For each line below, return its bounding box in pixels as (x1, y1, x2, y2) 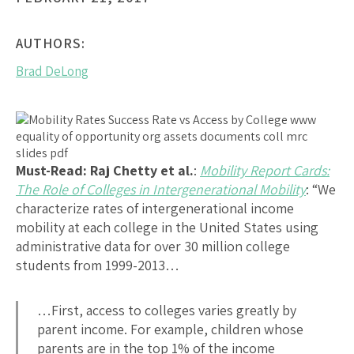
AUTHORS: (16, 33, 85, 52)
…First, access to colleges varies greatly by (37, 300, 296, 319)
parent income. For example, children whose (37, 319, 303, 338)
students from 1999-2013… (16, 255, 179, 274)
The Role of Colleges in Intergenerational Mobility (16, 179, 306, 198)
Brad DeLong (16, 62, 88, 80)
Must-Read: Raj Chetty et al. (16, 160, 194, 179)
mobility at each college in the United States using (16, 217, 318, 236)
